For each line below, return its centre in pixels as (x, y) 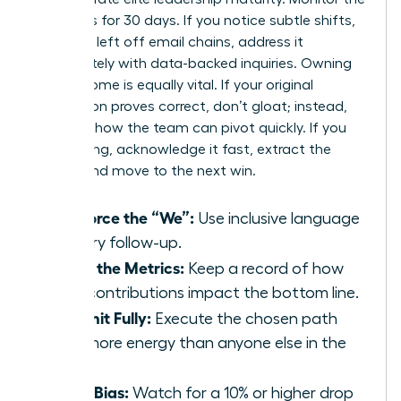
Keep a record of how (264, 269)
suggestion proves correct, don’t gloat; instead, (190, 107)
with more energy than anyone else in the (199, 343)
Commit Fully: (101, 317)
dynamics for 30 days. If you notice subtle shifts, (194, 21)
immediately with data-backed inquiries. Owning (192, 64)
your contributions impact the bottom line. (205, 293)
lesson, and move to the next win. (145, 171)
